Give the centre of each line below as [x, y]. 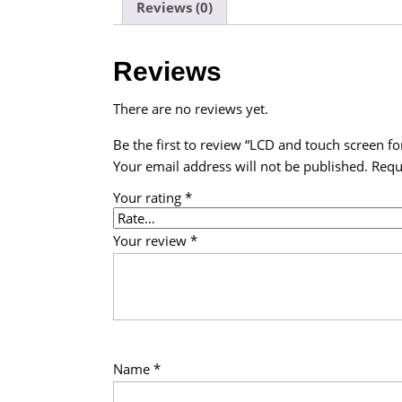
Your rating [149, 197]
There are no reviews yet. [191, 108]
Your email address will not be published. [240, 166]
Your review [152, 240]
